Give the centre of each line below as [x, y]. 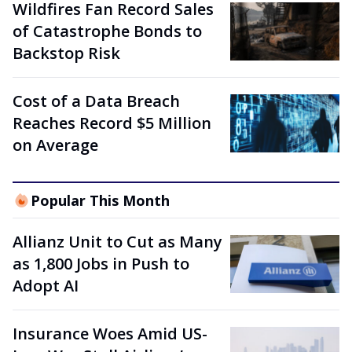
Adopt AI [46, 286]
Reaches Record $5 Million [112, 123]
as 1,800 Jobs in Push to [101, 264]
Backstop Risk [66, 53]
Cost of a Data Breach [96, 101]
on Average [55, 145]
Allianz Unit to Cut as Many [117, 242]
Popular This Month [100, 201]
